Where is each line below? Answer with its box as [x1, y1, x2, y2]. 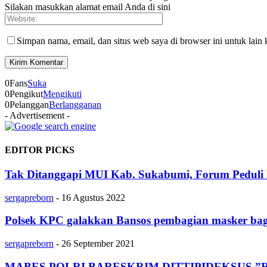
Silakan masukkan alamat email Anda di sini [5, 2, 170, 13]
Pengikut [10, 89, 43, 100]
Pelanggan [10, 100, 49, 110]
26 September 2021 [61, 238, 135, 249]
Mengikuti [43, 89, 82, 100]
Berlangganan [49, 100, 101, 110]
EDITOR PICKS [5, 144, 74, 155]
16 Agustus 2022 [61, 192, 125, 203]
